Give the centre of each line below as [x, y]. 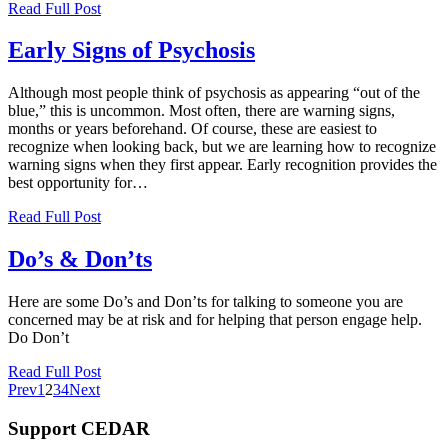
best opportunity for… [78, 183]
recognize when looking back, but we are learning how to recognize [222, 147]
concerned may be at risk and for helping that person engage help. [215, 320]
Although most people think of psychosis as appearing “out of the [214, 93]
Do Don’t [38, 338]
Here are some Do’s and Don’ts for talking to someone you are [205, 302]
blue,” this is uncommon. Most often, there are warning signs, [201, 111]
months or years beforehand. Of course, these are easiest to [192, 129]
